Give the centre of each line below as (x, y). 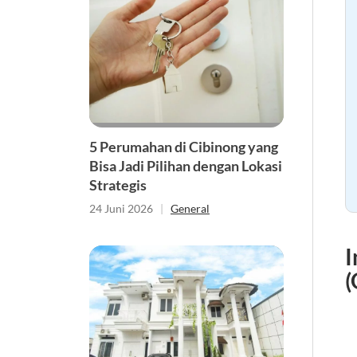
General (190, 208)
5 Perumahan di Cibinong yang (184, 146)
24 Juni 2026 (121, 208)
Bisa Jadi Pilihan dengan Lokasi (186, 165)
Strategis (118, 184)
